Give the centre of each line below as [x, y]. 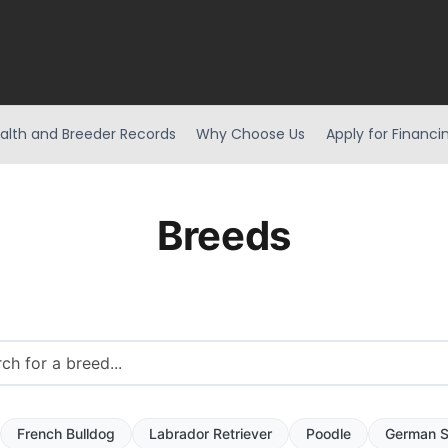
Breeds [224, 235]
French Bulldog [65, 434]
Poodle [328, 434]
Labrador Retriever [210, 434]
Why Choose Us [251, 133]
